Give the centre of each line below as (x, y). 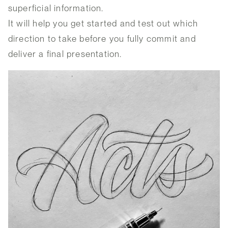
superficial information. (56, 8)
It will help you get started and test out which (103, 24)
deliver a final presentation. (65, 54)
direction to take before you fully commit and (102, 39)
